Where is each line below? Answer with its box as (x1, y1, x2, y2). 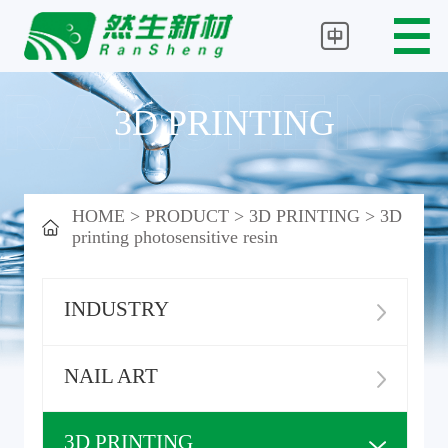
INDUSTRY (63, 297, 169, 321)
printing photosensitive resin (71, 227, 278, 248)
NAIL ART (63, 363, 158, 388)
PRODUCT (144, 206, 229, 227)
